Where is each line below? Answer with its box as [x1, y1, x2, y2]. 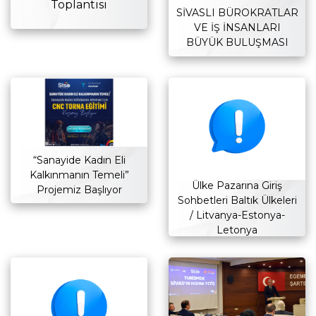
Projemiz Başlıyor [36, 183, 122, 196]
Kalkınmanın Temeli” [29, 168, 129, 181]
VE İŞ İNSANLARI [193, 21, 281, 35]
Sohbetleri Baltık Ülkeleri [177, 194, 297, 207]
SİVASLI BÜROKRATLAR [176, 6, 298, 20]
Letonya [217, 224, 257, 237]
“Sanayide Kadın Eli [32, 153, 126, 166]
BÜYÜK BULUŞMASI [186, 36, 288, 49]
